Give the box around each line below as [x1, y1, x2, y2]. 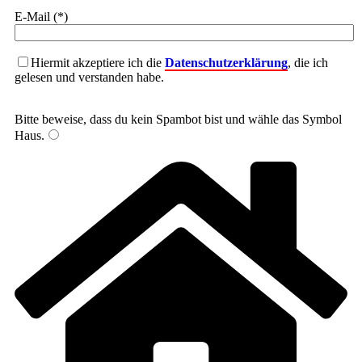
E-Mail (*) [15, 9, 68, 23]
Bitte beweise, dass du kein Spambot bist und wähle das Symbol [15, 112, 342, 126]
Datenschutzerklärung [165, 55, 288, 69]
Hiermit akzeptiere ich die [31, 55, 165, 69]
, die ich [288, 55, 328, 69]
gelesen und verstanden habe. [15, 69, 164, 84]
